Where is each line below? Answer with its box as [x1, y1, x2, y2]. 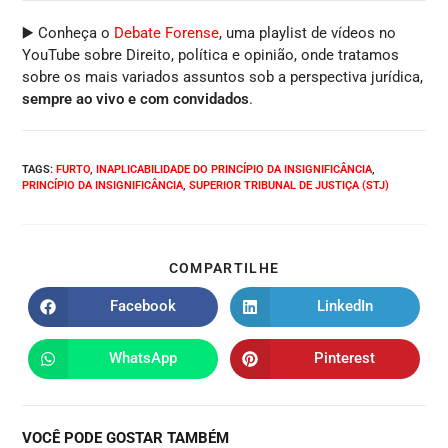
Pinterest [314, 349, 376, 368]
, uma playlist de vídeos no [219, 23, 397, 42]
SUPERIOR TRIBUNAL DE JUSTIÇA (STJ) [189, 178, 390, 192]
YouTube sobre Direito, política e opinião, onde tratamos [22, 45, 400, 64]
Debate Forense [114, 23, 220, 42]
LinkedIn [316, 297, 373, 316]
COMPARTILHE [168, 259, 280, 276]
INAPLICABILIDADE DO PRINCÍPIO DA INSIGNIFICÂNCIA [96, 162, 373, 176]
